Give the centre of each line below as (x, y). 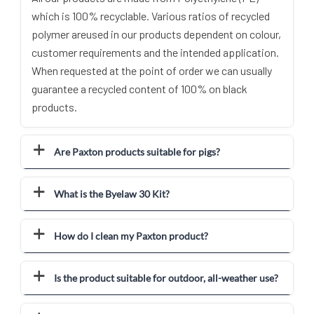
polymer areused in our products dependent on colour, (156, 34)
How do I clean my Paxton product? (131, 236)
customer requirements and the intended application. (155, 53)
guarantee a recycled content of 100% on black (139, 89)
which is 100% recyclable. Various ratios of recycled (151, 16)
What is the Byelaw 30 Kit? (112, 194)
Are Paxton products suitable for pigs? (137, 152)
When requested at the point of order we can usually (152, 71)
